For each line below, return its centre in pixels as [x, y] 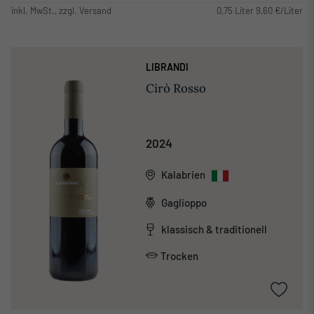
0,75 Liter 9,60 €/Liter [260, 10]
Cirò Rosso [176, 88]
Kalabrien [183, 174]
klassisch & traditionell [214, 230]
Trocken [179, 255]
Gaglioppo [184, 202]
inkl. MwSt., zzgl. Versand [61, 10]
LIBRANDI [167, 67]
